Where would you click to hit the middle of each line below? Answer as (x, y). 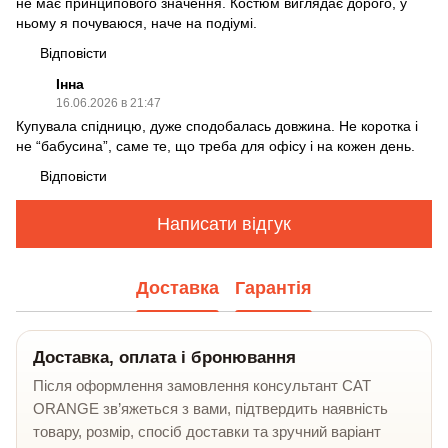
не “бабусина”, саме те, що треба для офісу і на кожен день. (215, 146)
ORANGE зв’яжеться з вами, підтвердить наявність (210, 409)
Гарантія (273, 287)
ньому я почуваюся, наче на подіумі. (136, 23)
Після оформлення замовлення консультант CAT (202, 386)
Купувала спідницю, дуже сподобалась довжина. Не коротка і (217, 126)
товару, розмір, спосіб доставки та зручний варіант (207, 432)
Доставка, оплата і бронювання (164, 358)
